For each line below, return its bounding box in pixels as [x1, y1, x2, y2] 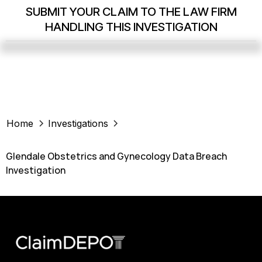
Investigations [48, 118, 108, 130]
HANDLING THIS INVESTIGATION [44, 20, 218, 35]
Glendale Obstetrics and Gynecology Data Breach [6, 150, 227, 163]
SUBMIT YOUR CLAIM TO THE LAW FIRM [25, 5, 237, 19]
